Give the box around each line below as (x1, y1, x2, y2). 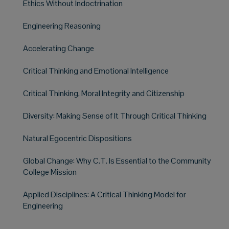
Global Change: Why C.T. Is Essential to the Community (23, 155, 211, 166)
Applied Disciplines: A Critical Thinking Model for (23, 189, 186, 200)
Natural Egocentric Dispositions (23, 132, 132, 144)
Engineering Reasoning (23, 20, 101, 31)
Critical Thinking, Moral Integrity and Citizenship (23, 87, 185, 99)
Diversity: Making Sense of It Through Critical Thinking (23, 110, 207, 121)
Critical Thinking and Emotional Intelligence (23, 65, 169, 76)
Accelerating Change (23, 42, 94, 54)
